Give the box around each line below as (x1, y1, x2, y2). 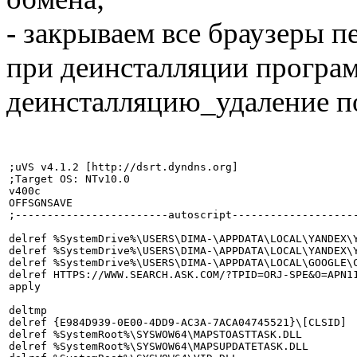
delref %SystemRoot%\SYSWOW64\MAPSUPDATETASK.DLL (9, 340, 308, 353)
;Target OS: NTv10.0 (9, 173, 130, 186)
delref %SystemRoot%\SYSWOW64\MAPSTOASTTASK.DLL (9, 328, 302, 341)
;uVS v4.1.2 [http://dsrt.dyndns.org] (9, 161, 238, 174)
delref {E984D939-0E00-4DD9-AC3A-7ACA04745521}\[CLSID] (9, 316, 347, 329)
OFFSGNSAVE (9, 197, 73, 210)
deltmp (9, 304, 47, 317)
